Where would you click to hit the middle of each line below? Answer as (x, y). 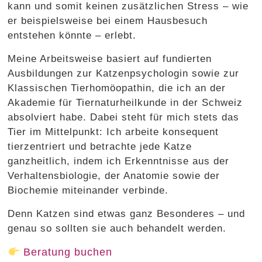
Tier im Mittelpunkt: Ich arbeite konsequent (113, 132)
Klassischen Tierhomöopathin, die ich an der (117, 88)
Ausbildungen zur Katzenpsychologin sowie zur (124, 73)
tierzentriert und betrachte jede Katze (100, 146)
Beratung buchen (66, 252)
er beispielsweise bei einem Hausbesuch (108, 20)
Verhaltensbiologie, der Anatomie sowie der (114, 175)
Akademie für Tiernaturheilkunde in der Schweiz (125, 102)
